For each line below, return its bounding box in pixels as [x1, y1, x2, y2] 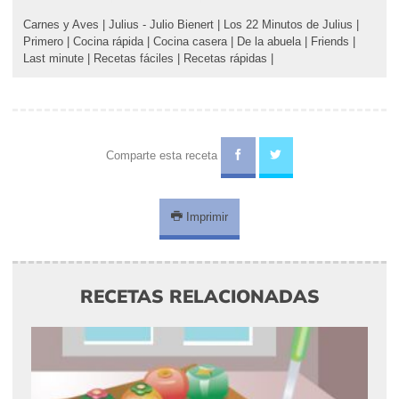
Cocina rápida [73, 34, 143, 48]
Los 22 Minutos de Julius [224, 17, 353, 31]
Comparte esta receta [105, 148, 221, 162]
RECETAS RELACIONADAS [79, 283, 320, 307]
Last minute [23, 51, 84, 65]
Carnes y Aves [23, 17, 99, 31]
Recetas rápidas [183, 51, 267, 65]
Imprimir [183, 209, 228, 224]
